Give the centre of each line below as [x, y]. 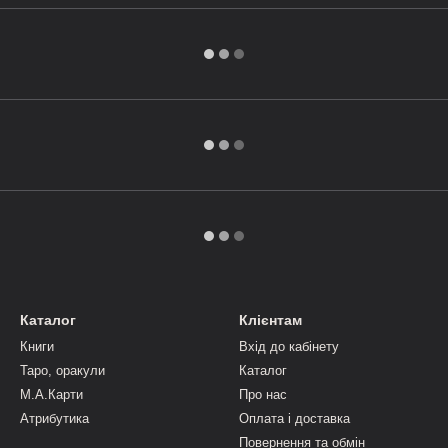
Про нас [263, 394]
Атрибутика [54, 418]
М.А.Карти [51, 394]
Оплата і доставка [294, 418]
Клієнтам [270, 320]
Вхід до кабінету [289, 346]
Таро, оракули [62, 370]
